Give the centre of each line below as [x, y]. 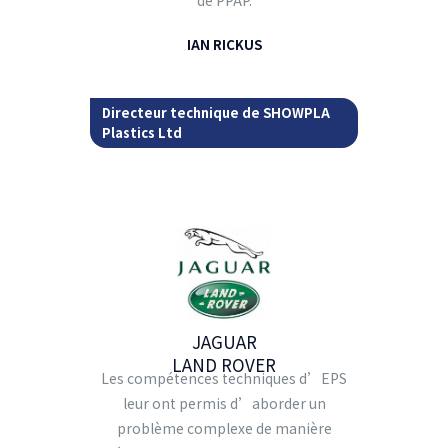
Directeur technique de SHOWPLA [216, 112]
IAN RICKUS [224, 44]
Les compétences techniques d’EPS [224, 377]
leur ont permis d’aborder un [224, 402]
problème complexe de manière [224, 427]
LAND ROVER [224, 364]
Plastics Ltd [142, 132]
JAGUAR [224, 341]
